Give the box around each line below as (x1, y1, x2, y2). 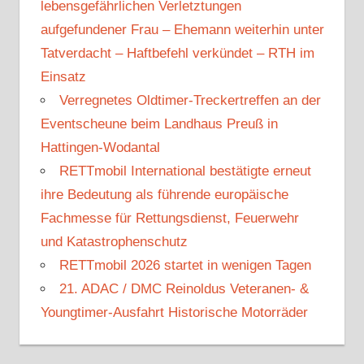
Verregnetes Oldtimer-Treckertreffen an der (58, 92, 321, 108)
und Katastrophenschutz (40, 233, 188, 249)
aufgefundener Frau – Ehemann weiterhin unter (40, 21, 324, 37)
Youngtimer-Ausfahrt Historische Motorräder (40, 304, 308, 320)
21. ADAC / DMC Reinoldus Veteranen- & (58, 280, 309, 297)
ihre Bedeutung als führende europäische (40, 186, 288, 202)
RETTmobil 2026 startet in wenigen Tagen (58, 257, 311, 273)
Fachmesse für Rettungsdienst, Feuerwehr (40, 210, 299, 226)
